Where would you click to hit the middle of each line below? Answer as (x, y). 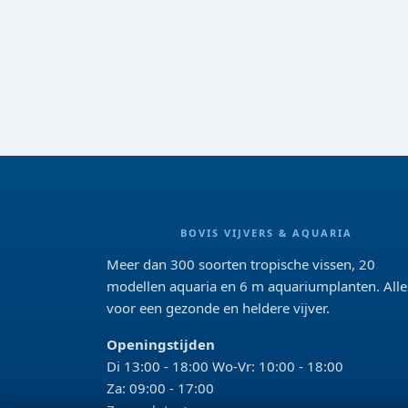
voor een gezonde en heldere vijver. (218, 308)
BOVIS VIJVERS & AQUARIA (266, 233)
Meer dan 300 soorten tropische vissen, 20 (241, 264)
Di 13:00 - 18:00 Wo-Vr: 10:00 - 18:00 (225, 366)
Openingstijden (161, 344)
